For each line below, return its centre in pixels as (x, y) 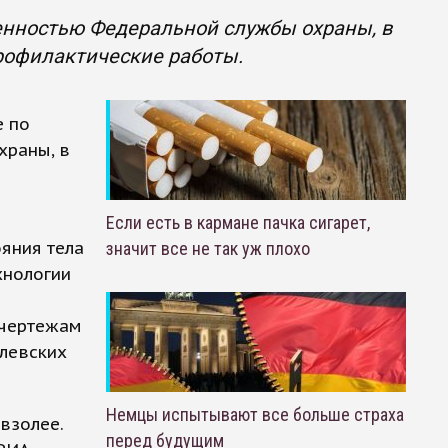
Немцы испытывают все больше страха (254, 414)
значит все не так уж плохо (207, 248)
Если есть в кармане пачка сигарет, (237, 222)
